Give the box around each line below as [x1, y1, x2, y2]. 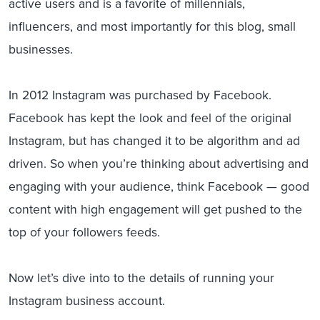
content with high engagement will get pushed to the [9, 200, 302, 219]
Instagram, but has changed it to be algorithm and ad [9, 131, 300, 150]
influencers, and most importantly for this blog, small [9, 17, 296, 36]
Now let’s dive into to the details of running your [9, 269, 274, 287]
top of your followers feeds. [9, 223, 160, 241]
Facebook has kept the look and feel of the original [9, 109, 291, 127]
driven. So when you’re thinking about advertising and [9, 154, 309, 173]
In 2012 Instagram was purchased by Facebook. [9, 86, 271, 104]
